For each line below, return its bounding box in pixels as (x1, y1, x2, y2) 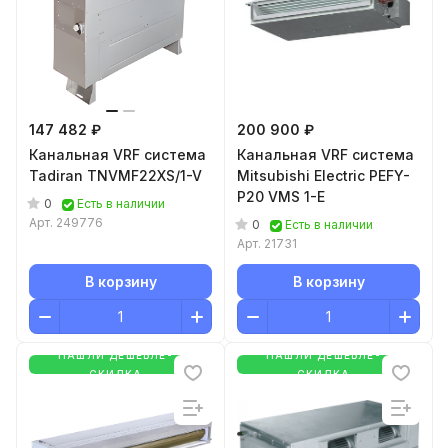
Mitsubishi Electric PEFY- (237, 167, 410, 184)
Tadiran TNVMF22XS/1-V (29, 167, 202, 184)
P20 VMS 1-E (237, 188, 325, 205)
